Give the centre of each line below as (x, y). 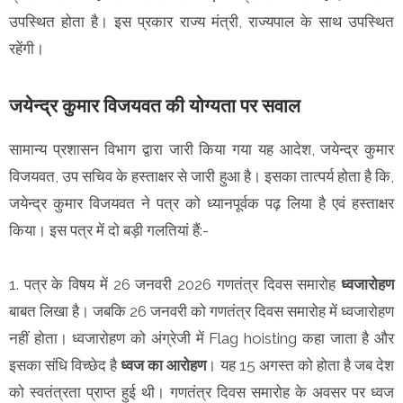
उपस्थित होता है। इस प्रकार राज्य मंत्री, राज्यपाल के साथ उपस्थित (201, 21)
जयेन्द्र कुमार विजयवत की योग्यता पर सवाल (155, 105)
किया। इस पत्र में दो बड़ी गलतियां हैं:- (111, 230)
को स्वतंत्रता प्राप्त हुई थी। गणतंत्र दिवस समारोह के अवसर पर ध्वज (201, 392)
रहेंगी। (28, 48)
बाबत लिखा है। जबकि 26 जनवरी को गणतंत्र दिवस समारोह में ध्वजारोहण (201, 311)
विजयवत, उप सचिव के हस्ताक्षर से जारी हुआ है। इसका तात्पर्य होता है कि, (201, 176)
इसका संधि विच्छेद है (65, 365)
